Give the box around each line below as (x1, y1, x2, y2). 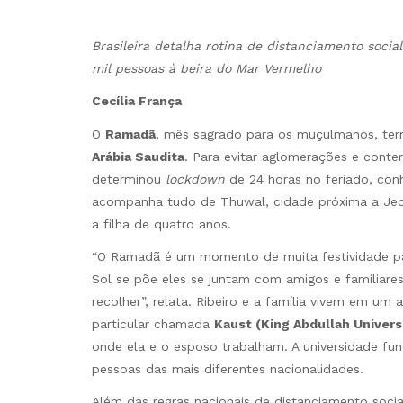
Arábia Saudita (92, 148, 184, 164)
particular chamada (92, 316, 214, 331)
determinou (92, 171, 166, 186)
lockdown (166, 171, 229, 186)
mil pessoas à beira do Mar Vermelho (92, 61, 321, 76)
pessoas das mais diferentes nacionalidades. (92, 361, 363, 376)
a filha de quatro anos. (92, 216, 231, 231)
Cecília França (92, 94, 182, 109)
